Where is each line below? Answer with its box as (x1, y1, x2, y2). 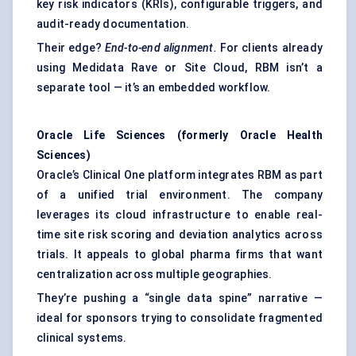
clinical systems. (37, 331, 127, 345)
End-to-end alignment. (104, 41, 217, 55)
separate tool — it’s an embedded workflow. (37, 81, 271, 95)
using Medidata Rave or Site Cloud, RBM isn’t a (37, 61, 323, 75)
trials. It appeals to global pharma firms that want (37, 248, 323, 261)
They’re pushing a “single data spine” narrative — (37, 292, 323, 305)
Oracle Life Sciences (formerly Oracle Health (37, 129, 323, 142)
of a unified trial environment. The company (37, 188, 323, 202)
